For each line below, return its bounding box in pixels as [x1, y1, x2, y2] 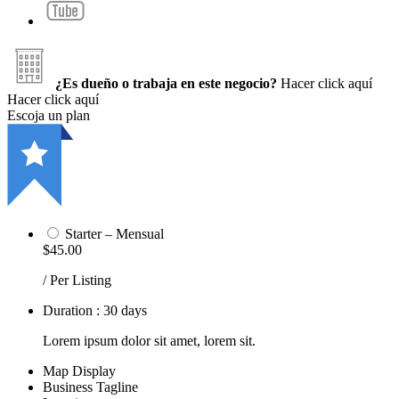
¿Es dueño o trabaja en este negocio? [55, 75, 277, 91]
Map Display [43, 362, 116, 379]
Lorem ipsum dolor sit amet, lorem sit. [43, 332, 256, 348]
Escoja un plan [7, 107, 90, 123]
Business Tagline [43, 379, 138, 395]
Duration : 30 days [43, 302, 147, 318]
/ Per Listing [43, 272, 111, 288]
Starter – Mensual [65, 225, 164, 241]
